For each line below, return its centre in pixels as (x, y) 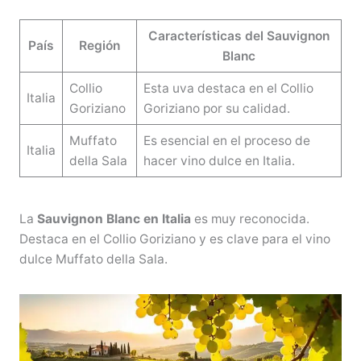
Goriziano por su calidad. (216, 109)
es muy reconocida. (250, 218)
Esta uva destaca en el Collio (228, 89)
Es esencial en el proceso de (226, 141)
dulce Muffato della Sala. (93, 259)
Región (99, 46)
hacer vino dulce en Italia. (219, 161)
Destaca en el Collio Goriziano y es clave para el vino (174, 239)
